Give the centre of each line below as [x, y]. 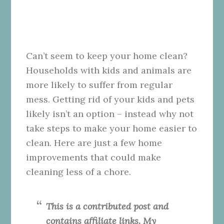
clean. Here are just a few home [94, 142]
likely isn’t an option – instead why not [110, 113]
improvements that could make [94, 157]
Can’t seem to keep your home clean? [107, 55]
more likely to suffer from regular [99, 84]
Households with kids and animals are [109, 70]
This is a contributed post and [107, 206]
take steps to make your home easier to [112, 128]
